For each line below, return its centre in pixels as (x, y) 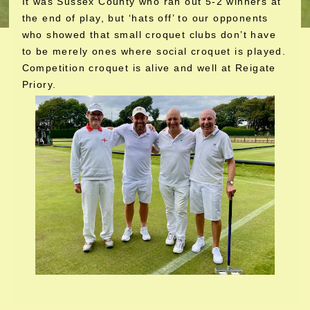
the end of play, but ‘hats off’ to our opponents (145, 18)
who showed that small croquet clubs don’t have (149, 35)
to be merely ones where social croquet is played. (154, 51)
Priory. (39, 84)
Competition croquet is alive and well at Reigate (149, 68)
